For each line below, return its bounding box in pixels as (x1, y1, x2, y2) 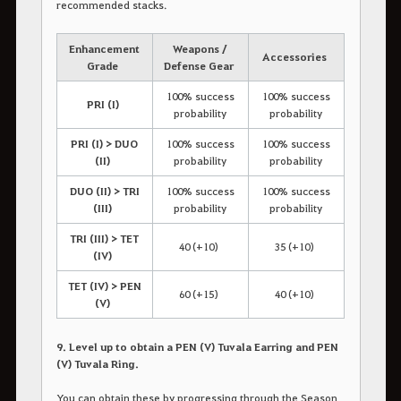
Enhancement (69, 40, 141, 55)
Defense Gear (163, 57, 234, 73)
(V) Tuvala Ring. (55, 355, 139, 371)
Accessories (261, 48, 327, 64)
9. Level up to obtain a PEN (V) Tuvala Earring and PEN (55, 338, 338, 354)
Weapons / (173, 40, 228, 55)
